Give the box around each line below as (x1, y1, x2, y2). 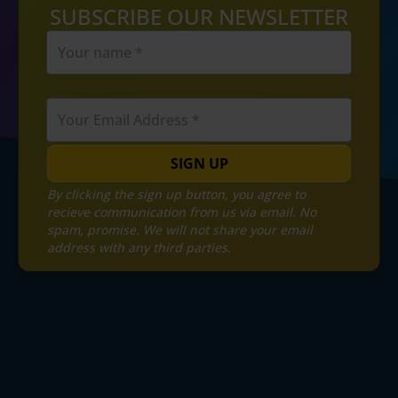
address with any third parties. (47, 238, 231, 256)
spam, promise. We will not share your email (47, 220, 313, 238)
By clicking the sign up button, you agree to (47, 185, 306, 203)
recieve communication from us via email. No (47, 203, 316, 220)
